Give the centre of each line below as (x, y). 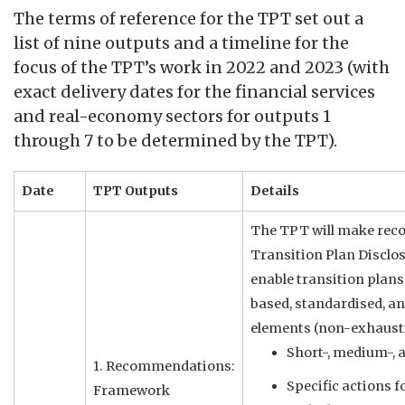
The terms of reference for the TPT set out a (188, 19)
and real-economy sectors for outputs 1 (172, 117)
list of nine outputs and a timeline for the (181, 43)
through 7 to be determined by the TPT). (175, 141)
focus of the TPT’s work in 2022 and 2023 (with (202, 68)
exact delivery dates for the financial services (194, 92)
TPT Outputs (136, 191)
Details (275, 191)
